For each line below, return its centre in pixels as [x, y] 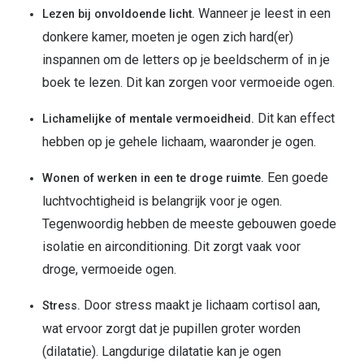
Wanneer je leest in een [264, 14]
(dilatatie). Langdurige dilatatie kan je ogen [162, 352]
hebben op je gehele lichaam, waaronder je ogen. [181, 142]
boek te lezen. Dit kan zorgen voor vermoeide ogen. [190, 83]
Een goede [298, 178]
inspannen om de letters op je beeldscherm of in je [186, 60]
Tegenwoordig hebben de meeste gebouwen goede [189, 224]
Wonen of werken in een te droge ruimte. [155, 179]
